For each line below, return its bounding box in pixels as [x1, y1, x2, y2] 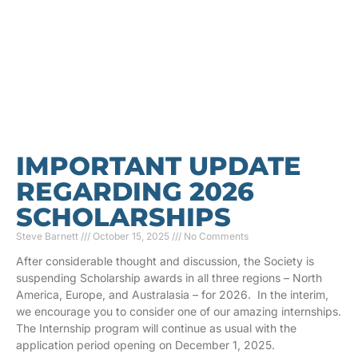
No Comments [181, 229, 249, 242]
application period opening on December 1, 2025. [16, 337, 275, 352]
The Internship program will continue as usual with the [16, 320, 296, 335]
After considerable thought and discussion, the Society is [16, 253, 314, 268]
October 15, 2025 [90, 229, 172, 242]
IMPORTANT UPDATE [16, 149, 301, 181]
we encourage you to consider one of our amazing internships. [16, 304, 341, 318]
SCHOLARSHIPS [16, 201, 231, 233]
